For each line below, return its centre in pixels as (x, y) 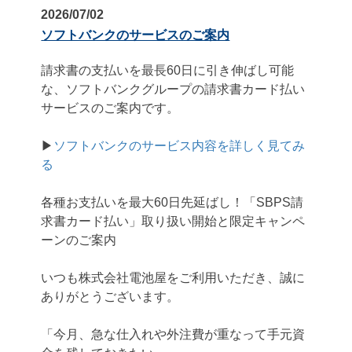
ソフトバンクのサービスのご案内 (136, 35)
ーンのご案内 (79, 240)
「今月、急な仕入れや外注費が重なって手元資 (173, 334)
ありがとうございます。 (110, 296)
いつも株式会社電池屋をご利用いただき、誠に (173, 277)
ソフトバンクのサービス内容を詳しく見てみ (180, 145)
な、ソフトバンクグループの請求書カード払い (173, 89)
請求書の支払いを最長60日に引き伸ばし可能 (168, 70)
